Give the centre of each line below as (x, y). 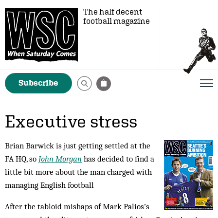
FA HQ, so (22, 159)
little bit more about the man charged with (78, 172)
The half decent (113, 12)
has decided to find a (118, 159)
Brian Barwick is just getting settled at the (78, 145)
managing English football (49, 185)
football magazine (117, 21)
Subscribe (38, 83)
